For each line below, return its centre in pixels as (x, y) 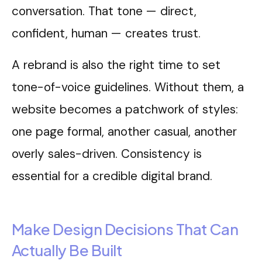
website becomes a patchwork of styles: (125, 109)
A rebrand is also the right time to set (116, 65)
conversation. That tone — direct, (104, 11)
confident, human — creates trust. (106, 33)
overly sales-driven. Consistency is (107, 154)
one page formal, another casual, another (124, 132)
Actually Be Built (67, 250)
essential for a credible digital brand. (112, 176)
